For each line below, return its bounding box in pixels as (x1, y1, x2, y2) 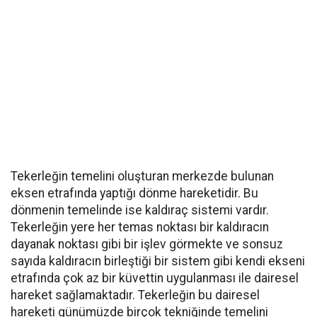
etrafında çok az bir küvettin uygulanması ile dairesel (11, 271, 299, 285)
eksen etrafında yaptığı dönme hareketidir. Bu (11, 186, 258, 200)
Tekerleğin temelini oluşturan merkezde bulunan (11, 169, 274, 183)
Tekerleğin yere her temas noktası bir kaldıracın (11, 220, 269, 234)
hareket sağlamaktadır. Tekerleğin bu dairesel (11, 288, 260, 302)
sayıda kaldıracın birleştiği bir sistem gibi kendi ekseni (11, 254, 305, 268)
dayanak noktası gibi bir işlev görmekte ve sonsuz (11, 237, 283, 251)
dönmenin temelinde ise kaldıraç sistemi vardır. (11, 203, 269, 217)
